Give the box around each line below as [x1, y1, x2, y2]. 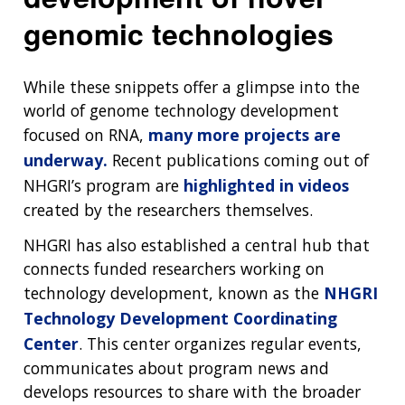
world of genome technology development [24, 99, 339, 122]
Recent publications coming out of [108, 149, 369, 172]
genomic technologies [24, 13, 334, 55]
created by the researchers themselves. [24, 199, 313, 221]
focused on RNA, [24, 124, 148, 146]
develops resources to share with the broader [24, 380, 361, 402]
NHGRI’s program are [24, 174, 184, 197]
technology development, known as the [24, 281, 324, 304]
